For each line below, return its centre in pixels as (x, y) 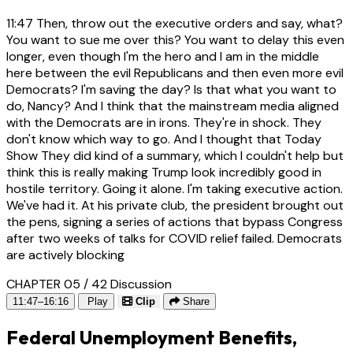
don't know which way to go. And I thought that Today (164, 139)
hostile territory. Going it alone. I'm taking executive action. (175, 189)
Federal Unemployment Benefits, (152, 338)
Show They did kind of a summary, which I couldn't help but (175, 156)
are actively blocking (65, 255)
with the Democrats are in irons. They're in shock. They (164, 123)
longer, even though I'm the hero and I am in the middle (163, 57)
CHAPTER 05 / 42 (57, 284)
